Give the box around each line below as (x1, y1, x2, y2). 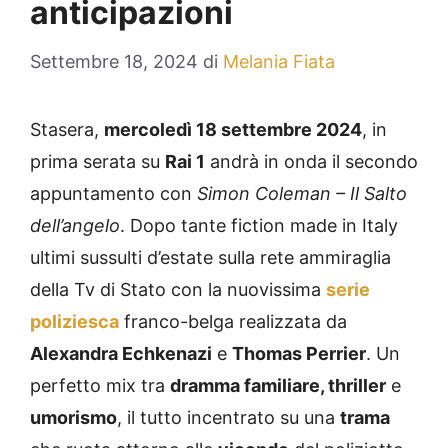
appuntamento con (30, 183, 197, 205)
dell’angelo (30, 215, 120, 237)
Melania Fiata (223, 51, 335, 73)
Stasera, (30, 119, 104, 141)
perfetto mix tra (30, 375, 170, 397)
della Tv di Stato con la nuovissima (30, 279, 326, 301)
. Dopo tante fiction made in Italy (120, 215, 398, 237)
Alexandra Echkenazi (30, 343, 212, 365)
